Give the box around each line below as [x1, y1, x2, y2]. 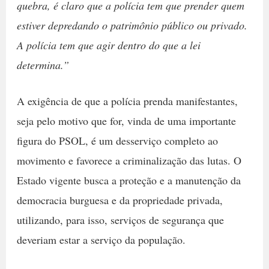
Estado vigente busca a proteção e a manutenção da [16, 172, 241, 187]
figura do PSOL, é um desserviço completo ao [16, 133, 218, 148]
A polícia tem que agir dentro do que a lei [16, 37, 201, 52]
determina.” [16, 57, 69, 72]
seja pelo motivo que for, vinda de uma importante [16, 113, 236, 128]
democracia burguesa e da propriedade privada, [16, 192, 223, 207]
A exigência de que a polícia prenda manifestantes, [16, 93, 238, 108]
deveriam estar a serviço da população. [16, 232, 186, 247]
